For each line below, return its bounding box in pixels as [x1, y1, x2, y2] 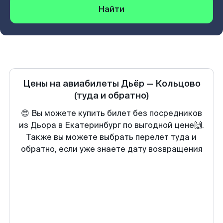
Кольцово [155, 78, 201, 90]
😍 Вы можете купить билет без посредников [21, 108, 202, 118]
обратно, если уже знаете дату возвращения [20, 144, 203, 154]
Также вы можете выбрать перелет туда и [26, 132, 197, 142]
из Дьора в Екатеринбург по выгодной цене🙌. [19, 120, 204, 130]
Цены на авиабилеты [22, 78, 121, 90]
